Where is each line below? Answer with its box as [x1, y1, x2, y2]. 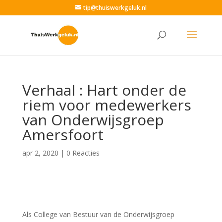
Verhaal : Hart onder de [22, 80, 186, 100]
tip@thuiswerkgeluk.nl [83, 3, 147, 12]
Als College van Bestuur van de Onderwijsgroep [22, 210, 174, 219]
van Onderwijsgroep [22, 110, 164, 130]
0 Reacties [66, 148, 100, 158]
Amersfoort [22, 124, 104, 145]
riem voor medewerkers [22, 95, 191, 115]
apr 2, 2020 [22, 148, 58, 158]
